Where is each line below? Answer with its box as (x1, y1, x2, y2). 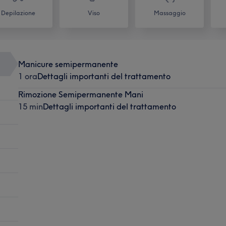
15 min (18, 101, 43, 111)
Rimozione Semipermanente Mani (18, 89, 143, 99)
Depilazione (1, 9, 35, 17)
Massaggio (153, 9, 186, 17)
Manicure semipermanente (18, 59, 118, 69)
